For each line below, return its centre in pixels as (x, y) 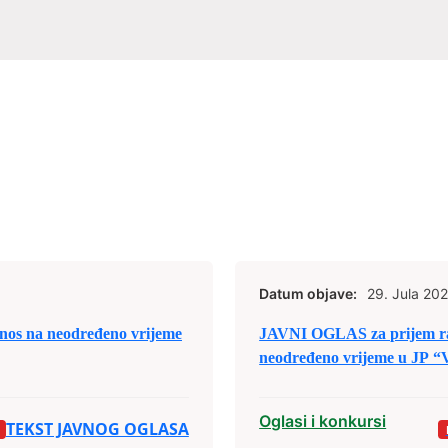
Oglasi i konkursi (323, 421)
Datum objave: (308, 293)
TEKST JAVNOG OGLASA (97, 429)
